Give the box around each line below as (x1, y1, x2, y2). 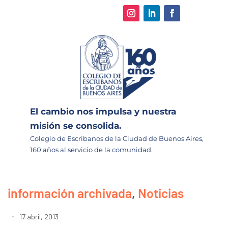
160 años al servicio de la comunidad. (30, 145, 153, 154)
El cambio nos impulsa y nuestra (30, 106, 176, 117)
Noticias (138, 185, 184, 201)
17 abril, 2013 (19, 212, 59, 221)
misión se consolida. (30, 120, 121, 131)
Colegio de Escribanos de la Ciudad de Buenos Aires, (30, 134, 204, 142)
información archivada (8, 185, 132, 201)
